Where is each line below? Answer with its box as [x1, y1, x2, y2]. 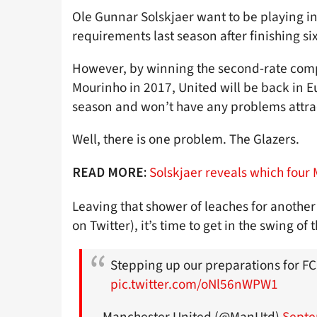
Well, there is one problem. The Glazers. [72, 129, 299, 150]
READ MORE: [72, 163, 146, 181]
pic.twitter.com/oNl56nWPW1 [110, 274, 278, 294]
